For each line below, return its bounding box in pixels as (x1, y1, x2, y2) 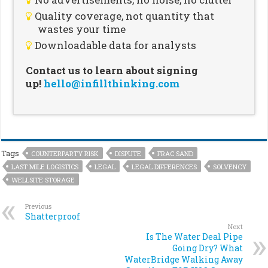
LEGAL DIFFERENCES (132, 162, 197, 171)
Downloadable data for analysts (35, 38, 197, 52)
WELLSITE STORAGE (11, 175, 75, 184)
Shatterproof (25, 210, 81, 222)
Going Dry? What (172, 242, 243, 254)
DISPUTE (115, 148, 142, 158)
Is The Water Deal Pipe (145, 230, 243, 242)
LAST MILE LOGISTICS (11, 162, 79, 171)
